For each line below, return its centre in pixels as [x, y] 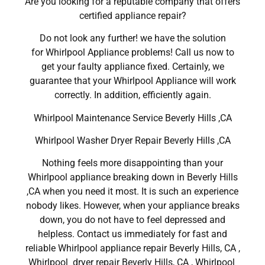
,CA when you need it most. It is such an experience [132, 192]
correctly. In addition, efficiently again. [132, 95]
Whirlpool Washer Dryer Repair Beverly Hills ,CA [132, 140]
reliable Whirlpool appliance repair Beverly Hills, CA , [132, 248]
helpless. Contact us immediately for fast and [132, 234]
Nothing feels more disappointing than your [132, 163]
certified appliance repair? [132, 15]
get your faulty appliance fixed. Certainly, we [132, 67]
